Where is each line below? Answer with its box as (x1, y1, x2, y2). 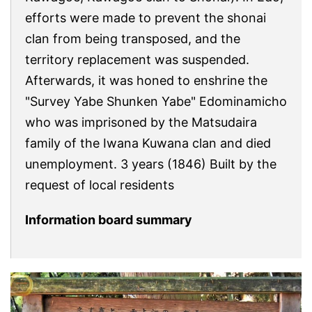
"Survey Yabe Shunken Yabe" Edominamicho (25, 93, 287, 109)
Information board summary (25, 212, 192, 227)
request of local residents (25, 177, 174, 192)
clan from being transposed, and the (25, 31, 240, 46)
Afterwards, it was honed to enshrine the (25, 72, 267, 88)
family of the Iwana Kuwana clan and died (25, 135, 271, 150)
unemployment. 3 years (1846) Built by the (25, 156, 276, 171)
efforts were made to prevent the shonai (25, 10, 266, 25)
